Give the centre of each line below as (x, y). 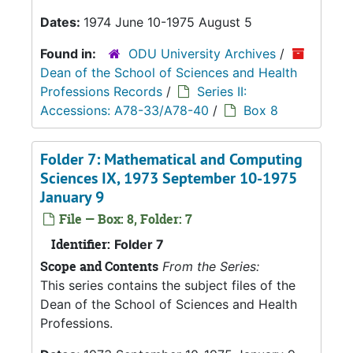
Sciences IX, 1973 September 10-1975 (169, 178)
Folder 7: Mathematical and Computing (171, 159)
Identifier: (81, 244)
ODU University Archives (202, 54)
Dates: (62, 22)
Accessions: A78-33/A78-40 (124, 110)
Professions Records (101, 91)
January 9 (72, 197)
